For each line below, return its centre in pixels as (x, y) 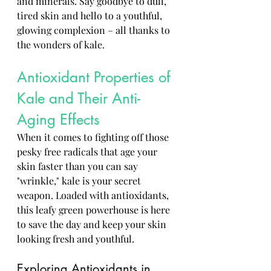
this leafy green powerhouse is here (95, 210)
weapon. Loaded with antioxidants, (94, 195)
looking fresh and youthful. (76, 239)
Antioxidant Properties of (96, 77)
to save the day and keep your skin (93, 224)
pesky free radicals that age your (88, 152)
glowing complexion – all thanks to (95, 30)
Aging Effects (58, 119)
